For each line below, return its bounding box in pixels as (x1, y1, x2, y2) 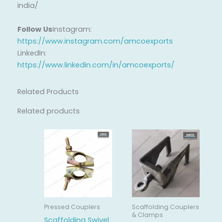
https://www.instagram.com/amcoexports (17, 36, 173, 46)
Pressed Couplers (44, 202, 100, 211)
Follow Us (17, 24, 53, 34)
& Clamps (131, 210, 163, 219)
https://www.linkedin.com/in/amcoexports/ (17, 59, 174, 70)
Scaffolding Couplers (131, 202, 199, 211)
